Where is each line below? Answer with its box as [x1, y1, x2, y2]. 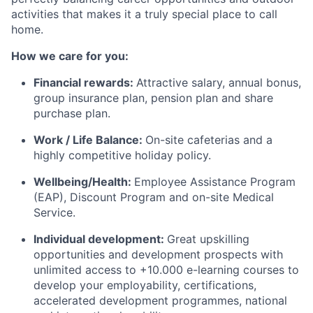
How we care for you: [11, 49, 129, 63]
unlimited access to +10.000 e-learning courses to [34, 263, 299, 277]
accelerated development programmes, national [34, 293, 287, 307]
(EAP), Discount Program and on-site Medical [34, 190, 274, 204]
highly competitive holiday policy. [34, 148, 211, 162]
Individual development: [34, 232, 167, 246]
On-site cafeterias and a [145, 133, 272, 147]
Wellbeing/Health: [34, 175, 134, 189]
